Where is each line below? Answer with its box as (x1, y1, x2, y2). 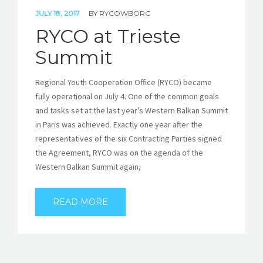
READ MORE (53, 197, 108, 208)
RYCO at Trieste (35, 25, 181, 48)
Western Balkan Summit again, (35, 161, 141, 173)
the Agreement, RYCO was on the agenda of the (35, 147, 203, 159)
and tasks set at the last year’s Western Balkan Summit (35, 105, 228, 116)
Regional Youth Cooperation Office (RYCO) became (35, 77, 212, 88)
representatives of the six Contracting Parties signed (35, 133, 222, 144)
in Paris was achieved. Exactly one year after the (35, 119, 203, 130)
